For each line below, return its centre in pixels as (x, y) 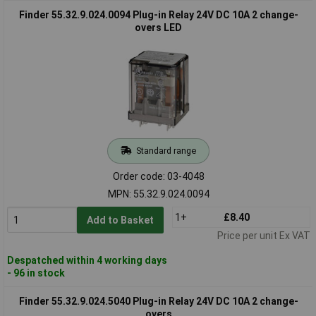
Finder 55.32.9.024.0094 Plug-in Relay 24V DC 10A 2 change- (158, 14)
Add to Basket (120, 220)
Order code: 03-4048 (158, 176)
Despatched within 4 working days (87, 260)
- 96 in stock (36, 273)
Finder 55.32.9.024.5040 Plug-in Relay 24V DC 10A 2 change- (158, 301)
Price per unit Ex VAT (263, 235)
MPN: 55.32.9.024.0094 (158, 194)
